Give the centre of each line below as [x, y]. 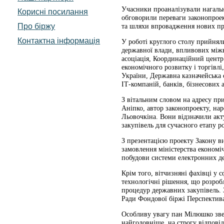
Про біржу [36, 26]
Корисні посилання [53, 12]
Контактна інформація [59, 41]
